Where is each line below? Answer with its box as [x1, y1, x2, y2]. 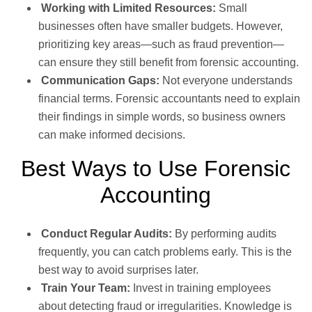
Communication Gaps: [38, 74, 162, 86]
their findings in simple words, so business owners [38, 110, 286, 123]
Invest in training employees [133, 281, 271, 294]
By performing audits [175, 227, 276, 240]
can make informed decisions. [38, 128, 185, 141]
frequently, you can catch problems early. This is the [38, 245, 292, 258]
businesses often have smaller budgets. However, [38, 19, 283, 32]
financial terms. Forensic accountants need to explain [38, 92, 300, 104]
